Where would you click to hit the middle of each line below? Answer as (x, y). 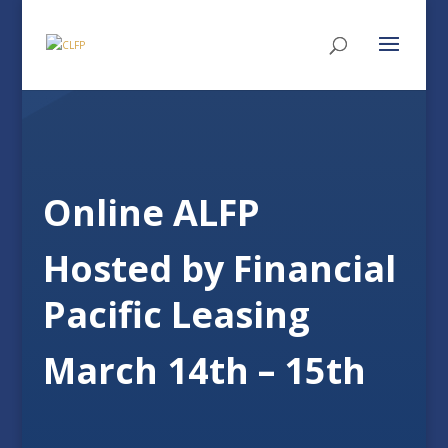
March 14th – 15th (208, 370)
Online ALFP (151, 212)
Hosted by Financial (219, 268)
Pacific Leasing (176, 314)
